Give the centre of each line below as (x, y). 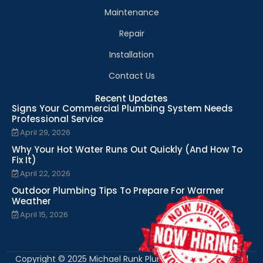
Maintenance (131, 13)
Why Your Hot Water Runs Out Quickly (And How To (127, 150)
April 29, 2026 (45, 133)
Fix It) (24, 160)
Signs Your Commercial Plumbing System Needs (122, 109)
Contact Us (131, 76)
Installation (131, 55)
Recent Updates (131, 99)
